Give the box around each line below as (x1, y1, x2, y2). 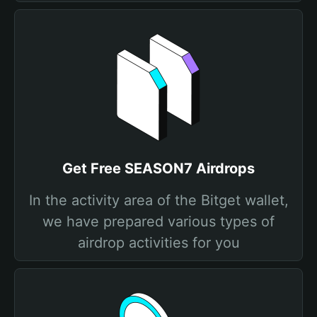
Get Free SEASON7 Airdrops (62, 160, 255, 177)
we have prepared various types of (42, 213, 275, 230)
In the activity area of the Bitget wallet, (28, 192, 289, 209)
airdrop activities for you (77, 234, 240, 251)
